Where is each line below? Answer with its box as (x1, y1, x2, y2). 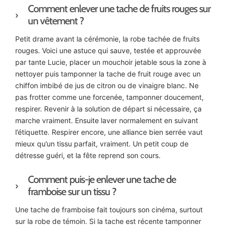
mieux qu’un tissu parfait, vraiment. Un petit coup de (15, 139, 188, 148)
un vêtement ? (28, 15, 84, 27)
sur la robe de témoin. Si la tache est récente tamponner (15, 217, 201, 226)
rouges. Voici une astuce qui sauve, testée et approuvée (15, 46, 201, 55)
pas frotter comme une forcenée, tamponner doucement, (15, 93, 204, 102)
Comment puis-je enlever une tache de (28, 173, 176, 186)
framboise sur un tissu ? (28, 185, 116, 198)
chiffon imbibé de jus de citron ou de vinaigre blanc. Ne (15, 81, 199, 90)
